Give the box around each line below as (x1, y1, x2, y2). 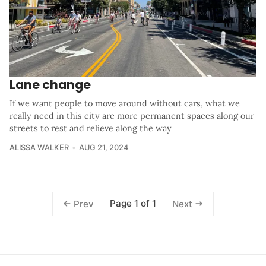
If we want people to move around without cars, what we (9, 98, 240, 109)
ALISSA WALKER (9, 143, 69, 153)
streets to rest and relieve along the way (9, 123, 172, 134)
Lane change (9, 76, 91, 94)
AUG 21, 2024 (78, 143, 128, 153)
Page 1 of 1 (110, 198, 156, 210)
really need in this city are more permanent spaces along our (9, 110, 254, 122)
